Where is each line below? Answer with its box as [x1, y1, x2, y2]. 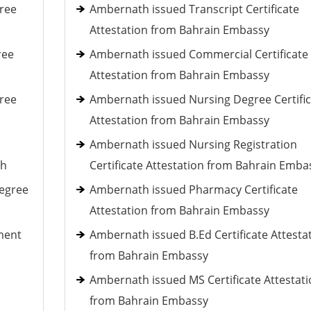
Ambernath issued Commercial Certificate [89, 47, 308, 62]
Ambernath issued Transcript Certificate [89, 1, 299, 17]
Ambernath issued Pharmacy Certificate [89, 182, 298, 197]
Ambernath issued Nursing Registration [89, 137, 297, 152]
